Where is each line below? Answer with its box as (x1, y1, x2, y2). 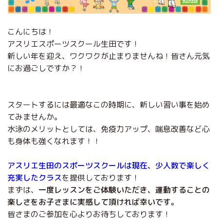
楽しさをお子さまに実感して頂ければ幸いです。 (7, 197, 179, 208)
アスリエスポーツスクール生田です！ (7, 38, 140, 50)
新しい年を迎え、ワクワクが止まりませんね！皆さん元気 (7, 51, 210, 62)
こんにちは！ (7, 26, 54, 37)
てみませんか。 (7, 111, 62, 123)
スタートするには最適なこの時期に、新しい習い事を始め (7, 99, 210, 110)
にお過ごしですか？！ (7, 63, 85, 74)
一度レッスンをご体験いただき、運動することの (38, 184, 210, 196)
